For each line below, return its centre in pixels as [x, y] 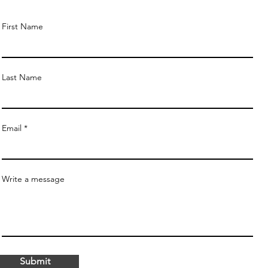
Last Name [22, 77]
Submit [35, 261]
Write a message [33, 179]
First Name [22, 26]
